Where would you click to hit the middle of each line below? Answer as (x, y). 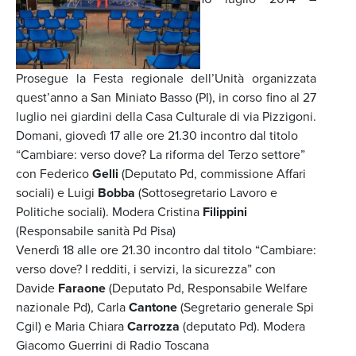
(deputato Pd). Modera (242, 326)
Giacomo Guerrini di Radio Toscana (112, 345)
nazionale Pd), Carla (72, 307)
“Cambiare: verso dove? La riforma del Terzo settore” (161, 155)
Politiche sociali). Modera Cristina (109, 212)
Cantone (153, 307)
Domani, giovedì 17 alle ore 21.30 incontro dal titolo (157, 135)
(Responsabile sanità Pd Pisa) (96, 231)
